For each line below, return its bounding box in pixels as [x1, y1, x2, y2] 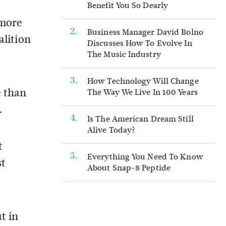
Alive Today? [87, 124, 136, 136]
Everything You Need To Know [87, 151, 203, 162]
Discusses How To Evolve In [87, 37, 192, 49]
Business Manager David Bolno [87, 26, 203, 38]
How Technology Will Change [87, 75, 199, 87]
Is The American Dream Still [87, 113, 194, 125]
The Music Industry [87, 48, 161, 60]
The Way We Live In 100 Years [87, 86, 198, 98]
